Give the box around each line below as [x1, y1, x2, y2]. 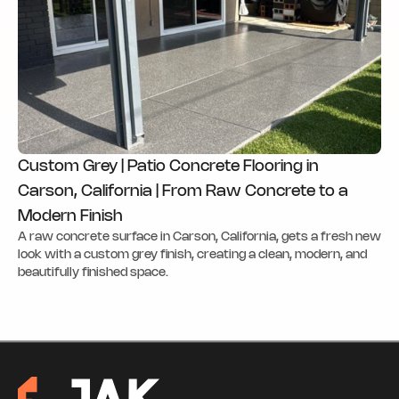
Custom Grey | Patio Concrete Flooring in [18, 159, 319, 175]
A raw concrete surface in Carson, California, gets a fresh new [18, 232, 381, 244]
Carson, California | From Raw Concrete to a [18, 184, 348, 199]
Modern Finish [18, 209, 123, 224]
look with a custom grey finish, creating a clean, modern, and [18, 249, 367, 262]
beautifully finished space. [18, 267, 168, 280]
